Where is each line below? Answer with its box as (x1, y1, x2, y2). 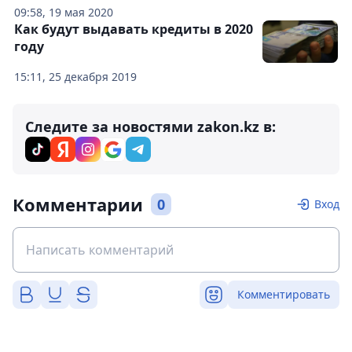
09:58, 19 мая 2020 (14, 5, 113, 20)
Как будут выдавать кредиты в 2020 (14, 20, 253, 38)
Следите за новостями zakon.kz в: (25, 117, 276, 136)
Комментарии (13, 192, 143, 216)
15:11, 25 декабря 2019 (14, 69, 137, 84)
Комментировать (237, 287, 330, 302)
